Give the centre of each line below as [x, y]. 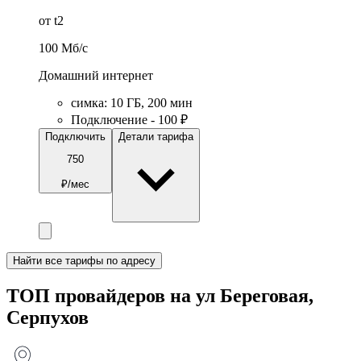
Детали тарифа [156, 136]
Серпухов [48, 317]
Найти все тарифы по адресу [84, 260]
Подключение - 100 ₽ [129, 119]
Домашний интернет [96, 75]
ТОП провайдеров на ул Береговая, [160, 295]
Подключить [75, 136]
